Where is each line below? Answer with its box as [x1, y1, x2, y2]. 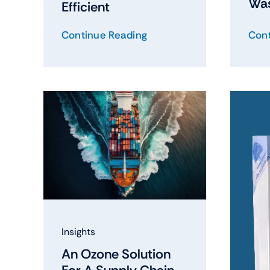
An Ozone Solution [61, 245, 171, 263]
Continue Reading [61, 28, 148, 42]
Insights [61, 225, 95, 238]
